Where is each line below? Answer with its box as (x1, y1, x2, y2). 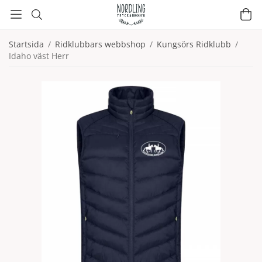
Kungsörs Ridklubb (157, 39, 231, 50)
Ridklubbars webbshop (55, 39, 146, 50)
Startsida (9, 39, 44, 50)
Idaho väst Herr (9, 50, 69, 61)
